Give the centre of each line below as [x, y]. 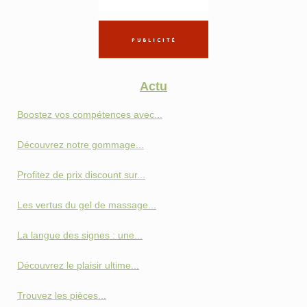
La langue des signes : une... [80, 235]
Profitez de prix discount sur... [81, 174]
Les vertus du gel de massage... [87, 205]
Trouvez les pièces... [62, 295]
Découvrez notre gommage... [81, 144]
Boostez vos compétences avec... [90, 114]
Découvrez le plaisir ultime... [78, 265]
